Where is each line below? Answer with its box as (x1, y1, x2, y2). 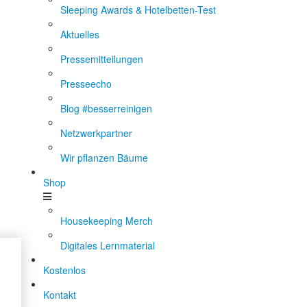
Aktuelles (60, 27, 99, 41)
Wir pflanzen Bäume (60, 151, 148, 164)
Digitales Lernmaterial (60, 238, 155, 252)
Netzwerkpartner (60, 126, 132, 140)
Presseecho (60, 77, 112, 90)
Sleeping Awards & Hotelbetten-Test (60, 3, 216, 16)
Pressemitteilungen (60, 52, 143, 66)
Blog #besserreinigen (60, 101, 152, 115)
